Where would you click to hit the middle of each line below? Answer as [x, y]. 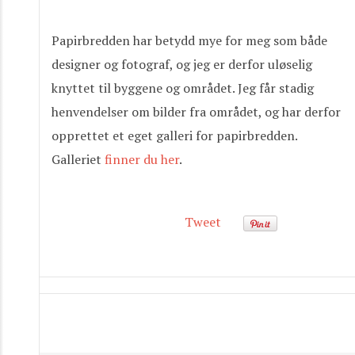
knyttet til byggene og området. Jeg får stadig [183, 88]
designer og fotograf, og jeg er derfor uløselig [182, 64]
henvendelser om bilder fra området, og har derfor [196, 112]
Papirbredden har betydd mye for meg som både [189, 40]
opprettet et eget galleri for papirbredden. [174, 136]
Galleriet [76, 159]
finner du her [140, 159]
